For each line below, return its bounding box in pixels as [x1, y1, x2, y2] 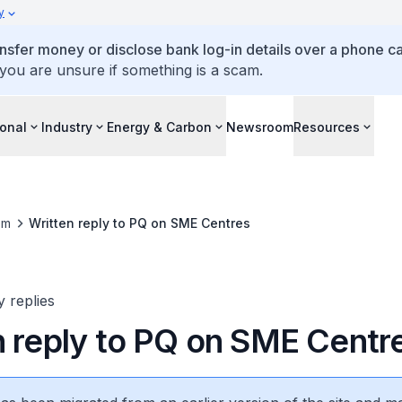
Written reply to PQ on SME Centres [28, 215, 250, 231]
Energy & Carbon [107, 118, 212, 135]
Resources [293, 118, 360, 135]
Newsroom [226, 118, 293, 135]
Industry [41, 118, 92, 135]
